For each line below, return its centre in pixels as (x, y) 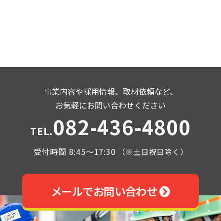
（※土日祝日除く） (152, 151)
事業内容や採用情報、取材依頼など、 (110, 91)
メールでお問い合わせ (105, 191)
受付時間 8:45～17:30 (74, 151)
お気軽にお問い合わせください (110, 105)
